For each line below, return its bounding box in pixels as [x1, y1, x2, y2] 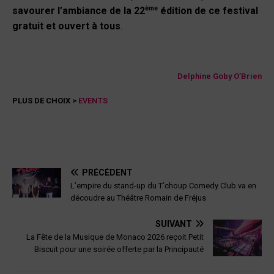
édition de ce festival [158, 4, 258, 17]
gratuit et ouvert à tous [12, 20, 120, 32]
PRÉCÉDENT [82, 167, 133, 177]
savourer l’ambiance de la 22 [12, 4, 145, 17]
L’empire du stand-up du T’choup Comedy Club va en [70, 180, 256, 190]
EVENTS [78, 95, 108, 105]
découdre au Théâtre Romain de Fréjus [70, 193, 206, 202]
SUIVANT [155, 218, 192, 229]
